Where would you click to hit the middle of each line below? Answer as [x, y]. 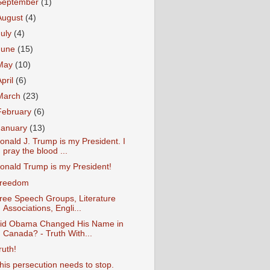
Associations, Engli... [42, 208]
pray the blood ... [35, 151]
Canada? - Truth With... [47, 233]
